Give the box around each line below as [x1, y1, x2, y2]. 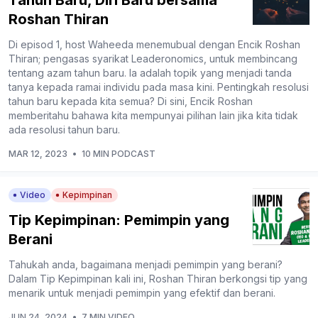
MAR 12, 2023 [9, 148, 67, 159]
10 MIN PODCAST [82, 148, 155, 159]
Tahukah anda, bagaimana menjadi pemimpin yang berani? [9, 258, 283, 270]
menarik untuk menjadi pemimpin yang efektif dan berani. [9, 286, 275, 299]
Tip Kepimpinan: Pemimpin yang [9, 211, 229, 229]
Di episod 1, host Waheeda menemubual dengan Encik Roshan [9, 38, 300, 50]
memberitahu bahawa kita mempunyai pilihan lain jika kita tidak [9, 109, 298, 121]
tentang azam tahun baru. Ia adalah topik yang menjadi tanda [9, 66, 292, 79]
